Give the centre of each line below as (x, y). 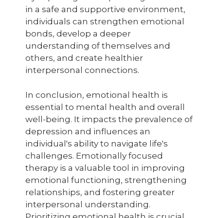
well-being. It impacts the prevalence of (109, 119)
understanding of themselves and (98, 46)
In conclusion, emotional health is (97, 95)
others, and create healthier (84, 58)
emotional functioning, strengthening (106, 180)
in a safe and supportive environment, (105, 9)
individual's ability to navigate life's (97, 144)
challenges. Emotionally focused (94, 156)
